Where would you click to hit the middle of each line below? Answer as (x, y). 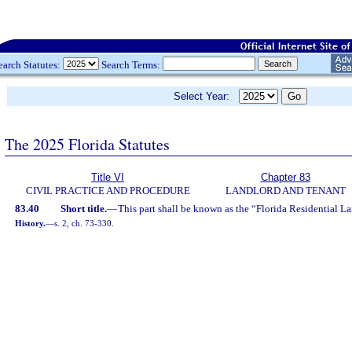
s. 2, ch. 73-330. (84, 223)
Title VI (108, 177)
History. (31, 223)
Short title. (83, 209)
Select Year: (206, 96)
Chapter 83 (285, 177)
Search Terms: (131, 64)
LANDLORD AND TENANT (285, 191)
